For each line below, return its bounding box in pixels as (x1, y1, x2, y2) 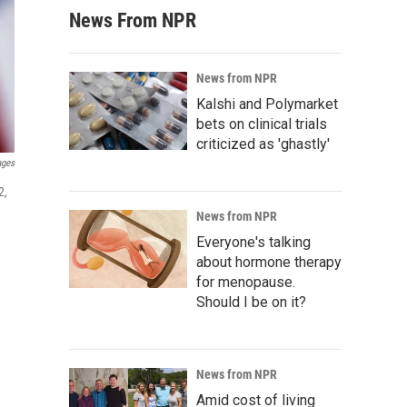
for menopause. (196, 273, 295, 291)
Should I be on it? (196, 293, 306, 311)
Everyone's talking (196, 233, 311, 251)
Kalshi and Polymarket (196, 95, 338, 113)
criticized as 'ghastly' (196, 135, 330, 153)
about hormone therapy (196, 253, 342, 271)
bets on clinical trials (196, 115, 327, 133)
